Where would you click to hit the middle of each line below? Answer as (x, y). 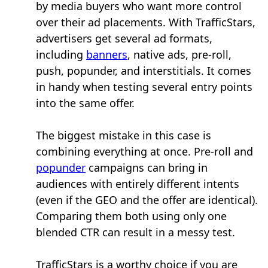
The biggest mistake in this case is (124, 135)
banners (107, 55)
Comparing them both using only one (131, 216)
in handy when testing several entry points (144, 87)
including (61, 55)
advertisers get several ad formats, (124, 39)
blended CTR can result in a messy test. (135, 232)
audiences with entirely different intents (138, 184)
